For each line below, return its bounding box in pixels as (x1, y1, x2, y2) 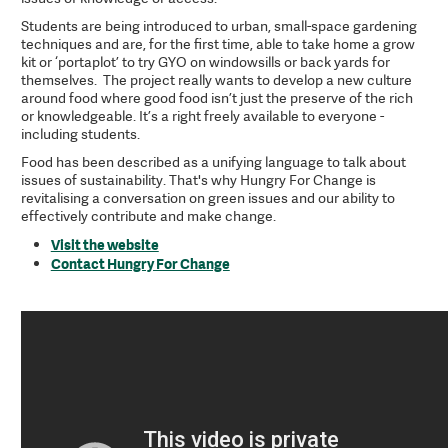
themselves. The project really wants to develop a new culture (20, 69, 412, 89)
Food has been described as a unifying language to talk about (20, 151, 406, 171)
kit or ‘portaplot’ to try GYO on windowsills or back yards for (20, 51, 390, 71)
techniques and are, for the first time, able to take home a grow (20, 33, 415, 53)
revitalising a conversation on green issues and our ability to (20, 187, 395, 207)
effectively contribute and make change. (20, 205, 276, 225)
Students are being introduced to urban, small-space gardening (20, 15, 417, 35)
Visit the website (50, 233, 159, 255)
